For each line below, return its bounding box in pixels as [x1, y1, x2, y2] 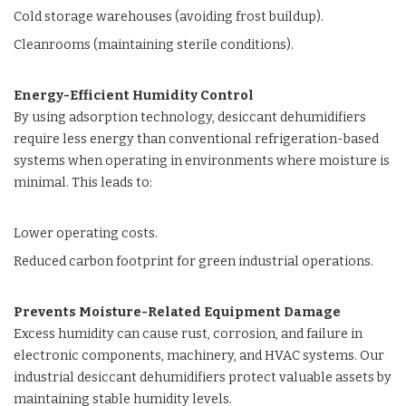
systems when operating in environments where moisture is [14, 153, 390, 169]
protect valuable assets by [226, 370, 391, 385]
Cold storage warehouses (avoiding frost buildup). [14, 9, 324, 24]
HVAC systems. [265, 348, 357, 363]
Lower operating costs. [14, 226, 158, 241]
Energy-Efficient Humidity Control [14, 88, 254, 103]
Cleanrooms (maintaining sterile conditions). [14, 37, 294, 53]
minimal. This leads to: [14, 175, 152, 190]
